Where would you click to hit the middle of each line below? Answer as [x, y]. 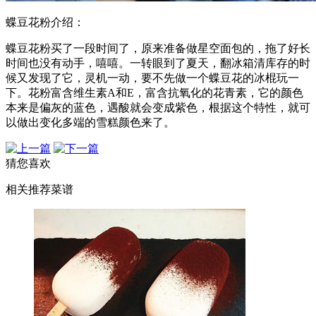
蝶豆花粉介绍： [45, 23]
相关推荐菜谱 [39, 190]
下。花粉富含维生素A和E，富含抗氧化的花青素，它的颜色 [154, 93]
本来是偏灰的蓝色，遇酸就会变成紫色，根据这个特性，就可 [158, 108]
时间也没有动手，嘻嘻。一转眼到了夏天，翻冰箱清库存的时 [158, 63]
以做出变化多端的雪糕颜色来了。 [90, 123]
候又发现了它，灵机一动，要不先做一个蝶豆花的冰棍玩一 [152, 78]
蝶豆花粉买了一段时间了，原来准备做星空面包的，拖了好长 [158, 49]
